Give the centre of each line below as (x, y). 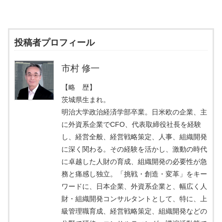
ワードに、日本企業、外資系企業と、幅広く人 (134, 187)
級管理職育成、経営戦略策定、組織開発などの (134, 211)
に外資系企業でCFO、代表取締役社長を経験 (131, 125)
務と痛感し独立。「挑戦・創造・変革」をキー (134, 174)
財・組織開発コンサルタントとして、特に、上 (134, 199)
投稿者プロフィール (55, 43)
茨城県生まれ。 (86, 100)
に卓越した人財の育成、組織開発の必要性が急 (134, 162)
